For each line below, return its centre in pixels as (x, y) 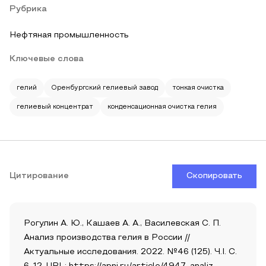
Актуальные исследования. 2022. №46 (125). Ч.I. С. (130, 252)
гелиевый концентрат (55, 107)
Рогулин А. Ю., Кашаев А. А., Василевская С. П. (122, 224)
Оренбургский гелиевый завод (104, 88)
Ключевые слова (47, 59)
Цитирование (39, 176)
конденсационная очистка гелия (162, 107)
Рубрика (28, 9)
